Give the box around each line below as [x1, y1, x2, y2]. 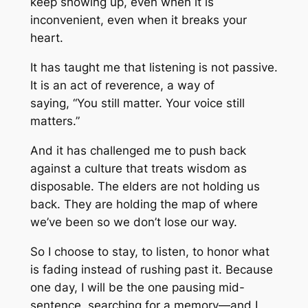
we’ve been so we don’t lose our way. [30, 215, 237, 230]
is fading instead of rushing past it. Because [30, 262, 273, 276]
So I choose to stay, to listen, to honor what [30, 244, 269, 258]
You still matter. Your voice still [76, 96, 245, 111]
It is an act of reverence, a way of [30, 78, 214, 93]
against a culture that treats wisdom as [30, 162, 247, 176]
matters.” [30, 114, 80, 129]
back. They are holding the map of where [30, 197, 258, 212]
